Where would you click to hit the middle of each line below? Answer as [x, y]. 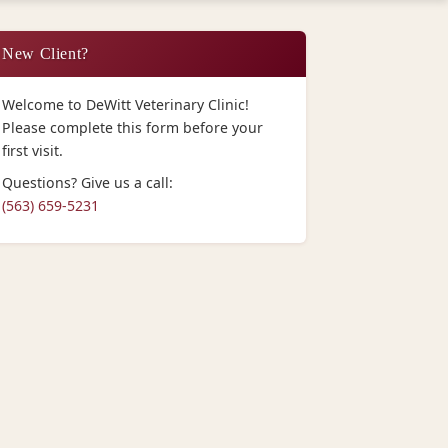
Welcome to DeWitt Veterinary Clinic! [125, 104]
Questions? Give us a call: [87, 183]
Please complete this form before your [132, 127]
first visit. [32, 150]
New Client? [46, 53]
